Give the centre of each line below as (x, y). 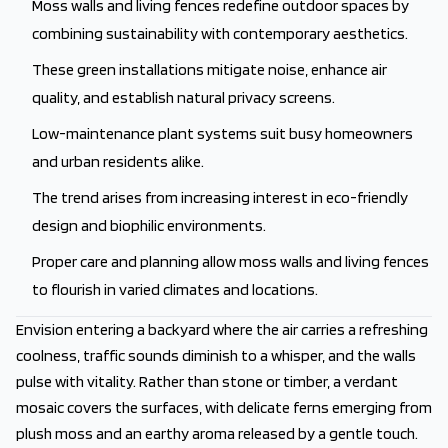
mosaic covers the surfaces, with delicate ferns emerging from (224, 407)
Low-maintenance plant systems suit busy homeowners (222, 133)
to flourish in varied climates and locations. (175, 289)
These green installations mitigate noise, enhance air (209, 69)
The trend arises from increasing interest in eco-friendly (220, 197)
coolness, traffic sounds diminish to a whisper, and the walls (216, 355)
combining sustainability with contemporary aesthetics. (220, 33)
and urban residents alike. (118, 161)
